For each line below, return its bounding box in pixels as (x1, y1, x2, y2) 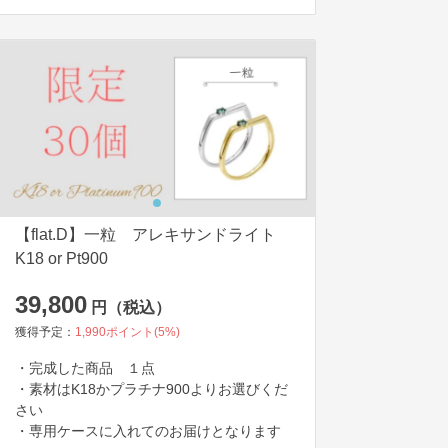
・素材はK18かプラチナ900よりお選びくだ (15, 381, 288, 398)
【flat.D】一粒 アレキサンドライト (15, 226, 292, 244)
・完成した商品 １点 (15, 360, 155, 377)
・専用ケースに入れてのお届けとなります (15, 423, 281, 440)
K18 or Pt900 (15, 250, 108, 268)
